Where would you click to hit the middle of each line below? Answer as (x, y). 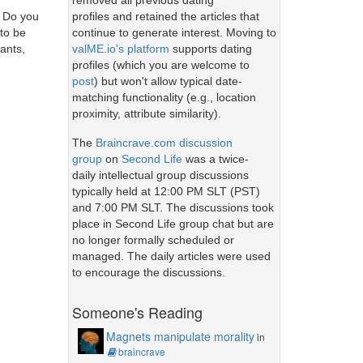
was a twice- (215, 158)
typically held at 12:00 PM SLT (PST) (166, 191)
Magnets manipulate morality (180, 336)
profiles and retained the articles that (165, 17)
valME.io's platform (120, 49)
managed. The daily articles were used (171, 256)
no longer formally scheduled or (153, 239)
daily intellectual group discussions (160, 175)
